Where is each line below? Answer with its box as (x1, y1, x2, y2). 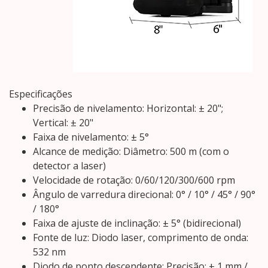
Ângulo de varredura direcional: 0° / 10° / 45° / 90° (33, 188, 255, 202)
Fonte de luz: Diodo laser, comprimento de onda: (33, 231, 248, 245)
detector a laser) (33, 159, 106, 173)
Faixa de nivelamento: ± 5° (33, 130, 149, 144)
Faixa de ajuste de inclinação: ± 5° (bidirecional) (33, 217, 241, 230)
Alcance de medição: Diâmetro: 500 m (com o (33, 145, 229, 159)
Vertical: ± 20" (33, 116, 93, 130)
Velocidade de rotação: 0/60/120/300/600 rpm (33, 173, 235, 187)
